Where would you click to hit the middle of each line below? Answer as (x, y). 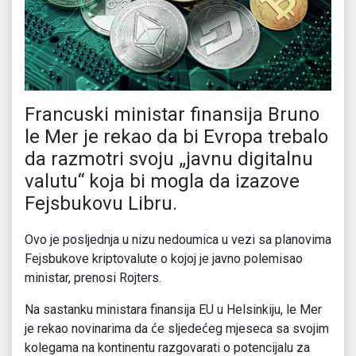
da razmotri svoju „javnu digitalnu (169, 159)
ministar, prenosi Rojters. (93, 278)
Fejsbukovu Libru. (101, 204)
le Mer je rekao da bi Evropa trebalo (176, 137)
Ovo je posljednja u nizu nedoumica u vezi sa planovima (178, 240)
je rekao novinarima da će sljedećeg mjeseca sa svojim (177, 329)
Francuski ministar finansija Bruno (172, 115)
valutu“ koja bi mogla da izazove (162, 182)
